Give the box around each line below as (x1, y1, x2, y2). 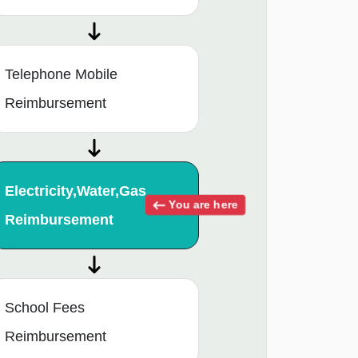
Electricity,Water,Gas (5, 182, 146, 199)
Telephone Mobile (5, 66, 117, 82)
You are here (165, 198, 238, 211)
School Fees (5, 299, 85, 316)
